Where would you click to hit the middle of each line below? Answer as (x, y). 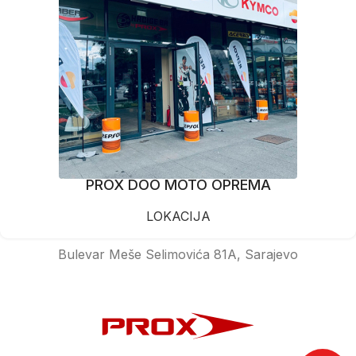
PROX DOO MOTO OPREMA (178, 184)
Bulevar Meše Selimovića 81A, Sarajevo (178, 254)
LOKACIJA (178, 216)
